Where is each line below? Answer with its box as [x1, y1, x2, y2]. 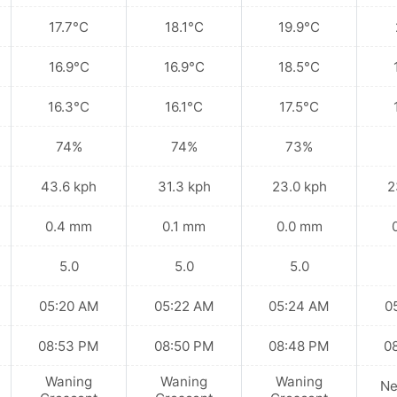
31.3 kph [157, 177, 211, 195]
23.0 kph [271, 177, 327, 195]
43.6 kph [41, 177, 97, 195]
